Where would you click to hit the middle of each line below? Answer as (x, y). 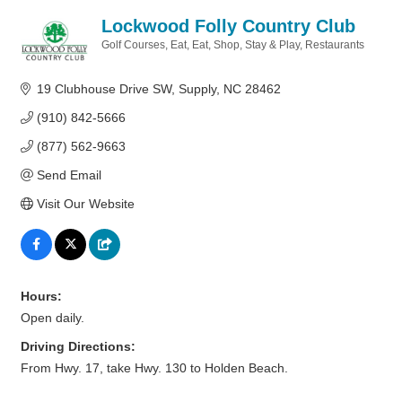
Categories (129, 57)
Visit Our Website (85, 204)
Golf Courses (133, 45)
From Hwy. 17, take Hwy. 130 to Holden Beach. (154, 368)
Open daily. (52, 318)
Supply (197, 89)
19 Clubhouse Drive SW (104, 89)
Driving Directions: (78, 346)
